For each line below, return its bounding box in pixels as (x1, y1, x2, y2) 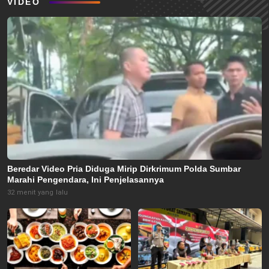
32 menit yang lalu (7, 188, 68, 196)
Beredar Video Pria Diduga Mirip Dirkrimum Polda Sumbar (7, 163, 241, 174)
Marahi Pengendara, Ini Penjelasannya (7, 174, 164, 184)
